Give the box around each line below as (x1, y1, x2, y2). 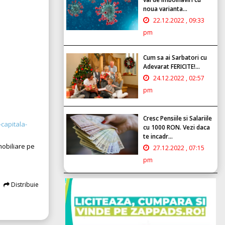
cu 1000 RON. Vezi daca (143, 123, 210, 132)
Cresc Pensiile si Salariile (143, 114, 212, 123)
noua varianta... (143, 4, 187, 13)
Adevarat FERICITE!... (143, 62, 200, 71)
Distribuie (10, 180, 39, 189)
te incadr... (143, 132, 173, 141)
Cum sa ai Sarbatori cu (143, 53, 207, 62)
